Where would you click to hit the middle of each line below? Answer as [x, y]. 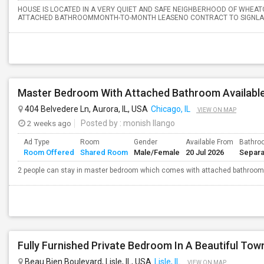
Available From [209, 142]
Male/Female [157, 152]
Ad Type [37, 142]
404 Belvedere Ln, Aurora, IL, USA [85, 109]
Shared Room [104, 152]
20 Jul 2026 [205, 152]
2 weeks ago [48, 123]
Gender [146, 142]
